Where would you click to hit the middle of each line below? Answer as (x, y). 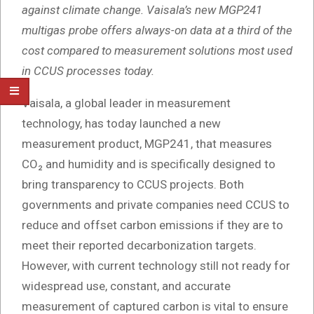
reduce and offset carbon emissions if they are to (152, 225)
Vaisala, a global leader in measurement (126, 103)
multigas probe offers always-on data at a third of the (157, 30)
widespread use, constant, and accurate (126, 286)
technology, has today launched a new (121, 124)
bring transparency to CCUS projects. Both (133, 185)
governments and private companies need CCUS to (156, 205)
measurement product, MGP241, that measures (147, 144)
